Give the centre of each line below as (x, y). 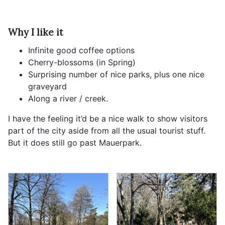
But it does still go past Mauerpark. (75, 142)
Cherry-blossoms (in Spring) (82, 62)
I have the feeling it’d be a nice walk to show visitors (108, 118)
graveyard (47, 86)
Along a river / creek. (68, 98)
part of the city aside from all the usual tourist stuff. (107, 130)
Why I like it (36, 32)
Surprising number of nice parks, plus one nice (116, 74)
